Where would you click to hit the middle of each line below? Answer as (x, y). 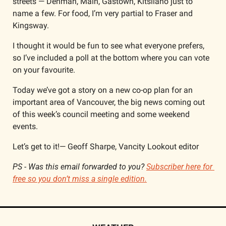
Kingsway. (32, 25)
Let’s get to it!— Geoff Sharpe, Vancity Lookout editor (106, 147)
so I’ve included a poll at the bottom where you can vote (111, 58)
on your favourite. (44, 70)
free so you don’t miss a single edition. (80, 179)
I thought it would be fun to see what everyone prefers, (108, 46)
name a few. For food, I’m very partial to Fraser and (103, 13)
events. (25, 126)
